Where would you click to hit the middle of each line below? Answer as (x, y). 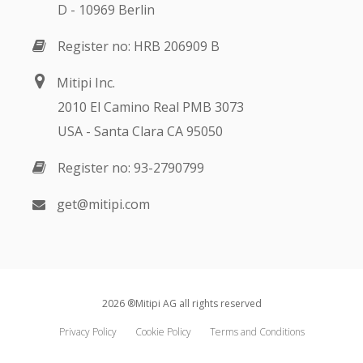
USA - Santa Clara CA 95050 (140, 132)
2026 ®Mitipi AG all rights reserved (181, 304)
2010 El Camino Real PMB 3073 (151, 107)
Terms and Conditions (257, 332)
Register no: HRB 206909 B (139, 47)
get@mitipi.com (103, 205)
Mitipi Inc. (86, 83)
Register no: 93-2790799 (131, 168)
